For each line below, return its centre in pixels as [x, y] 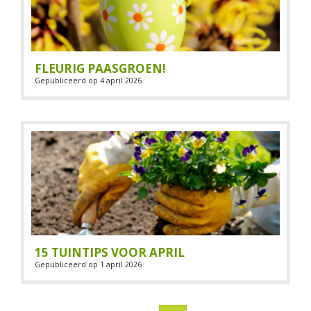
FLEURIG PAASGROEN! [100, 68]
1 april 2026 [121, 264]
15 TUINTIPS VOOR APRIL [110, 252]
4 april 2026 [121, 81]
